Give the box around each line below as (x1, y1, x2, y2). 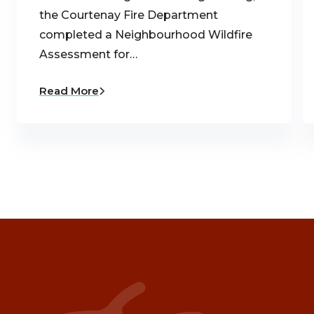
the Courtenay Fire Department (39, 8, 218, 22)
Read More (39, 84, 99, 98)
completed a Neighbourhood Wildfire (39, 28, 252, 42)
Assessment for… (39, 48, 137, 62)
